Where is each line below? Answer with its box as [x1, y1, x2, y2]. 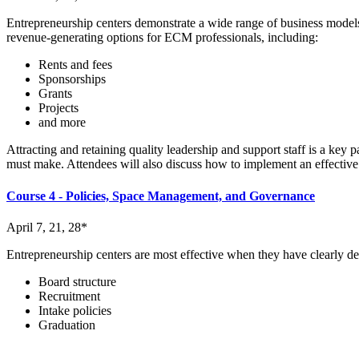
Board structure [38, 274, 116, 288]
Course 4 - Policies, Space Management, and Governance [6, 188, 315, 203]
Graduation [38, 317, 95, 332]
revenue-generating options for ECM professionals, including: [6, 30, 318, 45]
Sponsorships [38, 72, 106, 87]
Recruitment [38, 288, 100, 303]
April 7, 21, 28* [6, 220, 87, 234]
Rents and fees [38, 58, 112, 72]
